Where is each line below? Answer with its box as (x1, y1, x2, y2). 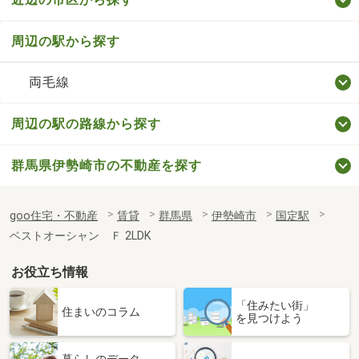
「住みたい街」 (236, 299, 314, 313)
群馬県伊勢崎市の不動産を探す (11, 158, 202, 174)
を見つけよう (236, 312, 303, 325)
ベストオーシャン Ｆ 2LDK (10, 229, 151, 244)
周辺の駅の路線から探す (11, 116, 161, 132)
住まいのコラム (62, 305, 140, 319)
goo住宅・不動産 (10, 209, 98, 224)
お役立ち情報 (11, 264, 89, 280)
